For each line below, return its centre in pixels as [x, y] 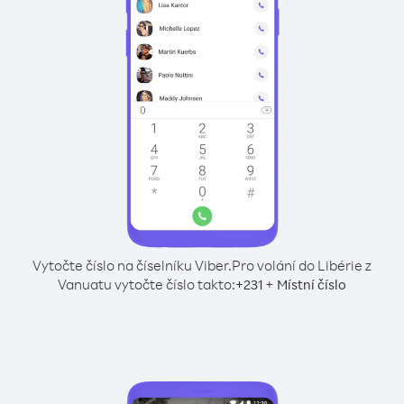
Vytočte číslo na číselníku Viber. [132, 265]
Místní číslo [312, 285]
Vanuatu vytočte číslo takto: [147, 284]
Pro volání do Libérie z [302, 265]
